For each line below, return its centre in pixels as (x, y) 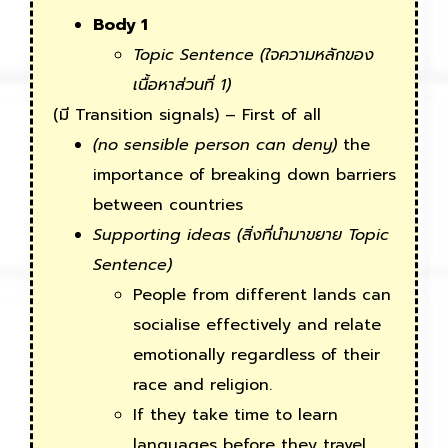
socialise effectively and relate (257, 325)
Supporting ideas (165, 235)
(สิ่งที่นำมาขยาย (292, 235)
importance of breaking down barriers (244, 175)
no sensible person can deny (215, 145)
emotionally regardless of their (256, 355)
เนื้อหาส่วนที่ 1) (182, 85)
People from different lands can (262, 295)
